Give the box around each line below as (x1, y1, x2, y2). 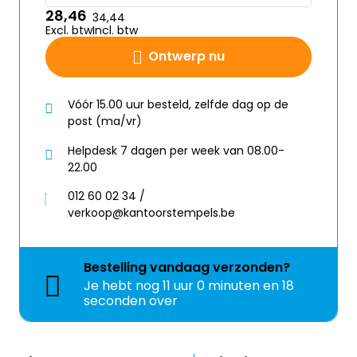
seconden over (84, 292, 178, 311)
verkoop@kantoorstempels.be (68, 205, 235, 222)
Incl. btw (92, 22, 138, 38)
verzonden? (210, 258, 290, 277)
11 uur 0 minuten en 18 (163, 277, 294, 296)
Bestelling (84, 258, 150, 277)
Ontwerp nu (147, 47, 225, 65)
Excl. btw (45, 22, 92, 38)
